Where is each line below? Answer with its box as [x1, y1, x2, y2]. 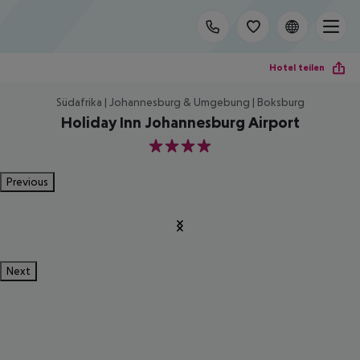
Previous [6, 175, 48, 188]
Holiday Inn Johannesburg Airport [60, 113, 300, 131]
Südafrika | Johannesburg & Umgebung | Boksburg [55, 96, 305, 108]
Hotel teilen [269, 61, 325, 73]
